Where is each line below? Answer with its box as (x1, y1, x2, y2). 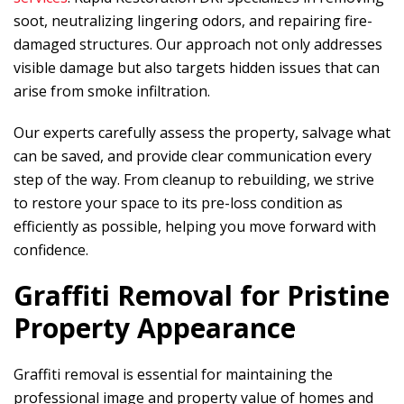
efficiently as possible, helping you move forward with (14, 216, 376, 236)
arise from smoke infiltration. (14, 81, 210, 101)
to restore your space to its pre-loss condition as (14, 193, 343, 213)
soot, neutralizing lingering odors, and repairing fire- (14, 11, 372, 31)
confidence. (14, 240, 88, 260)
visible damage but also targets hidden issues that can (14, 58, 380, 78)
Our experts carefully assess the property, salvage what (14, 123, 390, 142)
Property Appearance (14, 309, 296, 346)
